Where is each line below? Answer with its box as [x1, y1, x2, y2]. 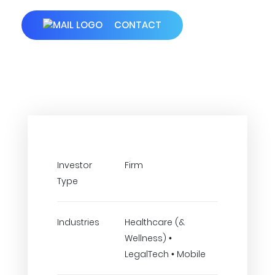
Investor [57, 159, 92, 171]
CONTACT [112, 18, 161, 31]
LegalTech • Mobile [125, 248, 206, 260]
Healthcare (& [125, 216, 185, 228]
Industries [57, 216, 99, 228]
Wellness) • [125, 232, 172, 244]
